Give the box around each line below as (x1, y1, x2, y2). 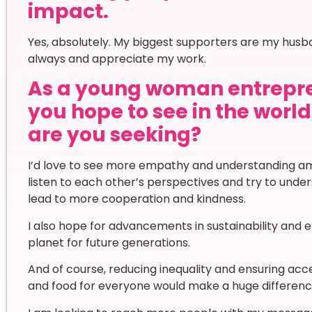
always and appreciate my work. (27, 51, 206, 68)
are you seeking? (27, 121, 201, 149)
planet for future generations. (27, 234, 193, 251)
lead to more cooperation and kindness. (27, 191, 249, 208)
